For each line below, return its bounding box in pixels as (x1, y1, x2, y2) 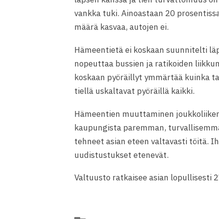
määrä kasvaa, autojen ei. (74, 22, 169, 33)
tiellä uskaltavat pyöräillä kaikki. (74, 85, 195, 96)
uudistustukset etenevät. (74, 149, 169, 160)
